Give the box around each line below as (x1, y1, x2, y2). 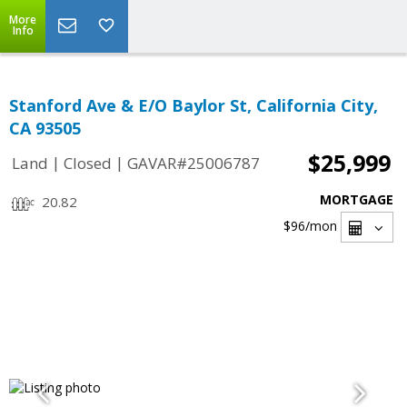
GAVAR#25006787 (127, 153, 260, 174)
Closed (64, 153, 112, 174)
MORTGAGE (320, 191, 393, 208)
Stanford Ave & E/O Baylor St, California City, (9, 94, 378, 116)
